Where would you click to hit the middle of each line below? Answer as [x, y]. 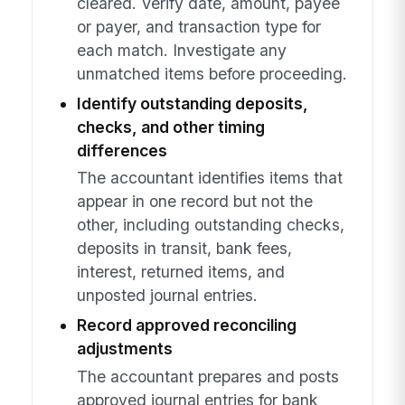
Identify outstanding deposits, [192, 103]
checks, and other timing [170, 127]
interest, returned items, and [180, 272]
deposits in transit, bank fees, [184, 249]
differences [122, 150]
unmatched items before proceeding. [212, 73]
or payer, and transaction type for [198, 26]
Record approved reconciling [186, 325]
